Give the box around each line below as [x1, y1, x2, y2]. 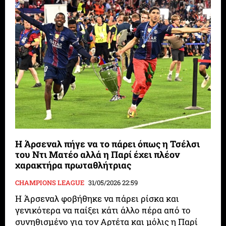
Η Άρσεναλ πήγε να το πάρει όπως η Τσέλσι [15, 138, 200, 150]
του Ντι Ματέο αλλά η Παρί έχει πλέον [15, 148, 180, 161]
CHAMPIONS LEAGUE [15, 178, 85, 188]
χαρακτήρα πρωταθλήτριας [15, 159, 132, 172]
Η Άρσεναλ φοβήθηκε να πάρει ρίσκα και [15, 193, 180, 205]
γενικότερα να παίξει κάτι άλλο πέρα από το [15, 204, 191, 216]
